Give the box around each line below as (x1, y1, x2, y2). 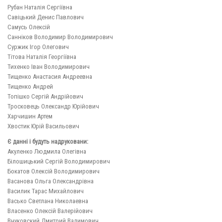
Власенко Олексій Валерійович (7, 207, 93, 215)
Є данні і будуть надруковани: (7, 138, 88, 146)
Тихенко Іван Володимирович (7, 63, 90, 71)
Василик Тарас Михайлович (7, 187, 84, 195)
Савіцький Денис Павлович (7, 13, 84, 21)
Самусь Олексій (7, 23, 50, 31)
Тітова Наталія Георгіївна (7, 53, 76, 61)
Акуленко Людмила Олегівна (7, 148, 86, 156)
